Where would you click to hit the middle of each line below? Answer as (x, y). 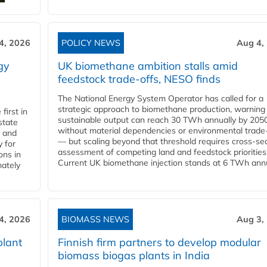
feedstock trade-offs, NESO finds (139, 79)
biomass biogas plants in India (134, 256)
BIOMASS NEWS (95, 220)
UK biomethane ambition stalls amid (148, 66)
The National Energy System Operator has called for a (161, 99)
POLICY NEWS (91, 43)
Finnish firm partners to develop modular (159, 243)
